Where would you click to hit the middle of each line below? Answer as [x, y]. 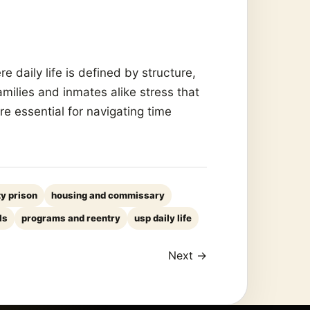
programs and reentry [71, 218]
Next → [188, 256]
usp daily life [163, 218]
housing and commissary [108, 195]
